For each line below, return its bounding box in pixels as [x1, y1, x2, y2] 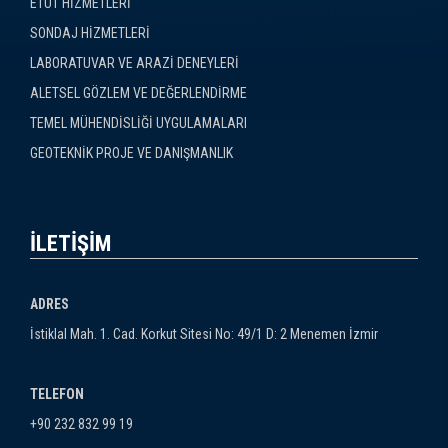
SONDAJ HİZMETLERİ [30, 24, 150, 41]
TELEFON [30, 385, 84, 402]
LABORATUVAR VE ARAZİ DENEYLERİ [30, 54, 239, 71]
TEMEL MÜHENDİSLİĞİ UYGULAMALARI [30, 114, 247, 131]
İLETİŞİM [30, 229, 111, 256]
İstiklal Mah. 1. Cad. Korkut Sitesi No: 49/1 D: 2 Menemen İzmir [30, 325, 378, 342]
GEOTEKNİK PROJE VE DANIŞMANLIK [30, 144, 233, 161]
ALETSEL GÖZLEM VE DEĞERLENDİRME [30, 84, 247, 101]
